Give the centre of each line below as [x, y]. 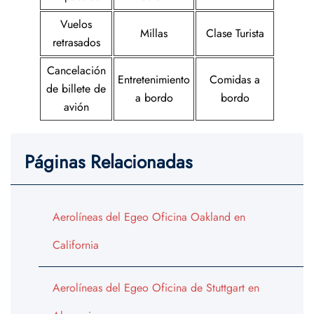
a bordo [154, 98]
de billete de [76, 89]
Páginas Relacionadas [108, 162]
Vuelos [76, 25]
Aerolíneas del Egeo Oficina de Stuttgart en [156, 288]
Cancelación [76, 71]
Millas [154, 34]
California [76, 245]
